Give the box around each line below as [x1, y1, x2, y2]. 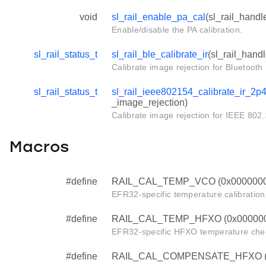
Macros [9, 140, 69, 157]
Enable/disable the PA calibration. [112, 24, 243, 34]
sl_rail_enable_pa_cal [112, 11, 205, 22]
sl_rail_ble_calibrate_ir [112, 49, 208, 59]
